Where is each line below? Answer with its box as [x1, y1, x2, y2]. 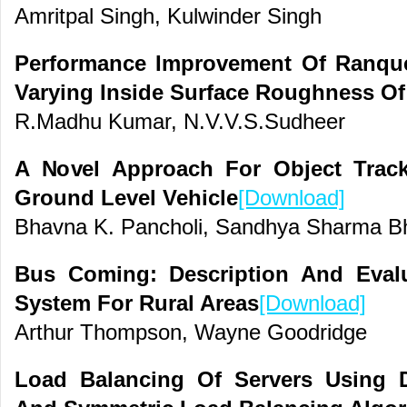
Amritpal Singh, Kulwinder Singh [15, 5, 322, 28]
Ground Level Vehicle [15, 186, 238, 210]
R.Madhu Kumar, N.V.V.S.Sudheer [15, 110, 345, 134]
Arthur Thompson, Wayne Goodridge [15, 321, 367, 344]
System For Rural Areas [15, 292, 259, 315]
